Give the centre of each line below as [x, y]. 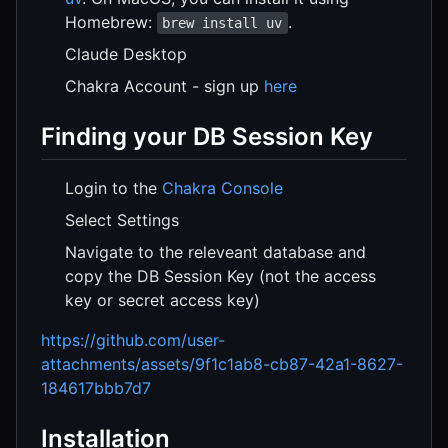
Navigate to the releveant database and [215, 252]
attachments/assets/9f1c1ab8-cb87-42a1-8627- [222, 364]
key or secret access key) [162, 300]
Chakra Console [222, 188]
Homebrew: [111, 22]
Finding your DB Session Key [207, 137]
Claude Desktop [126, 54]
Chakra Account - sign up [164, 86]
